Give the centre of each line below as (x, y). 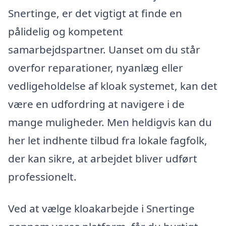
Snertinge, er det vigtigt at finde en (95, 13)
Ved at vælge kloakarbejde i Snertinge (101, 209)
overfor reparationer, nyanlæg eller (96, 67)
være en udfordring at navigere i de (96, 104)
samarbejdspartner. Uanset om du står (104, 49)
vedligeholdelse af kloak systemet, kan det (113, 86)
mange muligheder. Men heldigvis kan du (110, 122)
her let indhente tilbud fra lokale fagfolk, (108, 140)
